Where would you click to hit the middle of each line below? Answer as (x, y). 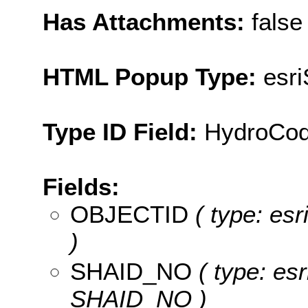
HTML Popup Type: (153, 76)
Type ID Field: (123, 131)
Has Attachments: (147, 21)
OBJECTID (129, 214)
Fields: (81, 186)
